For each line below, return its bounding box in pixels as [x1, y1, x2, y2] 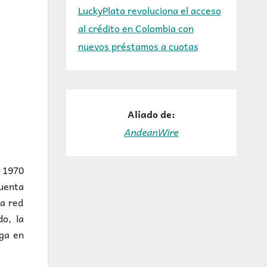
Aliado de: [127, 106, 175, 122]
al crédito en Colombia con [77, 20, 194, 36]
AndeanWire [124, 124, 179, 139]
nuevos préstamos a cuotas [77, 38, 198, 54]
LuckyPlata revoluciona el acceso [77, 2, 221, 18]
